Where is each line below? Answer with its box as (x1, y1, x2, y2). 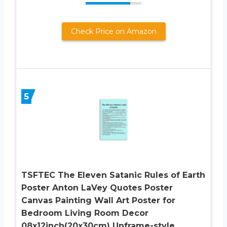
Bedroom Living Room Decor (21, 208, 148, 218)
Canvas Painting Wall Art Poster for (21, 195, 175, 205)
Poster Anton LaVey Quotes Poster (21, 182, 173, 193)
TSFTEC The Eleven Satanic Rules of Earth (21, 170, 205, 180)
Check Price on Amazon (70, 26, 157, 36)
